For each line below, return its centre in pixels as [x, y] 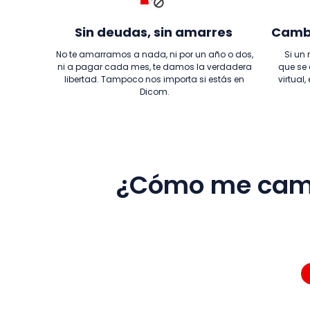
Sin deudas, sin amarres [154, 32]
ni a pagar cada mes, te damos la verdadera [154, 67]
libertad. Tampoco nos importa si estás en [154, 79]
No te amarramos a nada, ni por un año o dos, [154, 54]
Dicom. [154, 92]
